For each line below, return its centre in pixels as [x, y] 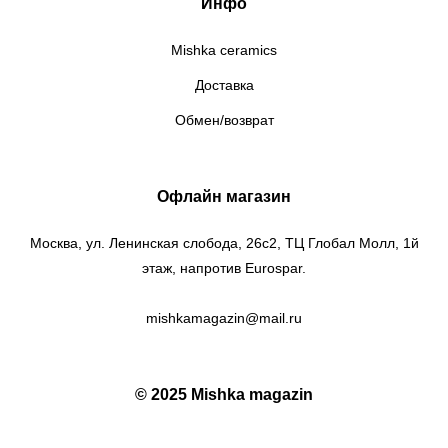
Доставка [224, 85]
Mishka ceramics [224, 50]
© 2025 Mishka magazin [224, 395]
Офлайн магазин [224, 197]
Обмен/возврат [224, 120]
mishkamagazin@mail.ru [224, 318]
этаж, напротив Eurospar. [224, 268]
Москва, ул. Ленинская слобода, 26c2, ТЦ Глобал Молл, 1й [224, 243]
